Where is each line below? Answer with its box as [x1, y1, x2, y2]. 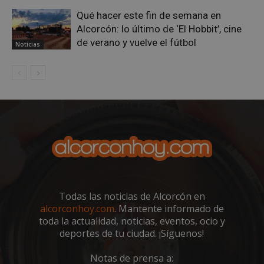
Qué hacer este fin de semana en [77, 9, 221, 21]
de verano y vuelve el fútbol [77, 36, 196, 48]
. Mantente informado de [114, 202, 224, 215]
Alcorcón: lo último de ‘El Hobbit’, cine [77, 22, 242, 35]
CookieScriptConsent [56, 96, 124, 105]
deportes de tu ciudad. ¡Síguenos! [60, 226, 204, 240]
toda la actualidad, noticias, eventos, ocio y [38, 214, 225, 227]
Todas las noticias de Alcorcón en [58, 189, 205, 203]
